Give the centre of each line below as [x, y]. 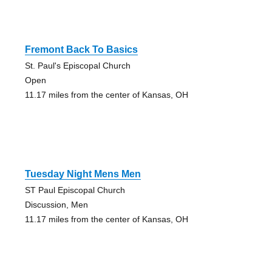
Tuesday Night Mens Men [83, 174]
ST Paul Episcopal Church [75, 190]
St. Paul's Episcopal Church [77, 65]
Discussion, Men [56, 204]
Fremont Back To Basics [81, 49]
